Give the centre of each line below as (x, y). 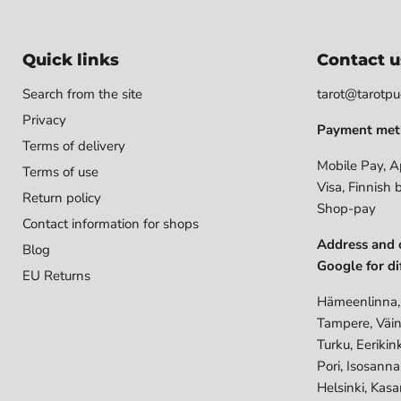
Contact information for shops (111, 223)
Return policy (62, 197)
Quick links (71, 60)
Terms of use (60, 171)
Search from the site (82, 94)
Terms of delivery (74, 145)
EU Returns (56, 275)
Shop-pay (346, 208)
